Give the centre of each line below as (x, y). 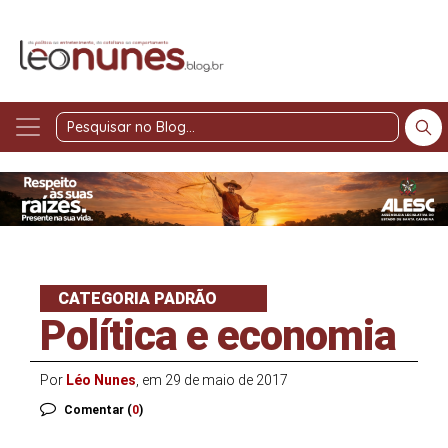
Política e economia (218, 335)
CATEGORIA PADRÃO (137, 298)
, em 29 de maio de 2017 (212, 379)
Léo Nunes (101, 379)
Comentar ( (98, 409)
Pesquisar (283, 137)
